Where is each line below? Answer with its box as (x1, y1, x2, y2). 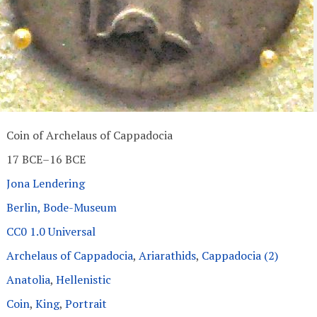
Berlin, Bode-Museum (6, 200, 117, 215)
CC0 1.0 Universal (6, 224, 96, 239)
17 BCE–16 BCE (6, 151, 86, 167)
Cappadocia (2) (201, 248, 278, 263)
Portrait (64, 296, 107, 311)
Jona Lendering (6, 175, 85, 191)
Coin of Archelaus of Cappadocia (6, 127, 173, 143)
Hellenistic (55, 272, 111, 287)
